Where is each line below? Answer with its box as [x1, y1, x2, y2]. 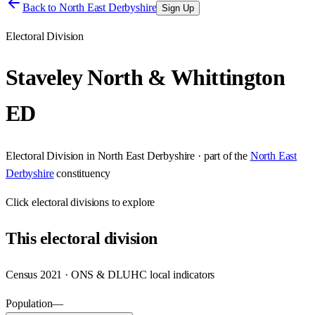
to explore [109, 195, 155, 208]
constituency [56, 167, 111, 179]
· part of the [195, 149, 247, 162]
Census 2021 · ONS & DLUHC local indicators [6, 268, 215, 281]
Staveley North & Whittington [6, 65, 285, 91]
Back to [22, 1, 59, 13]
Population [6, 297, 53, 309]
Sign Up [162, 3, 195, 13]
